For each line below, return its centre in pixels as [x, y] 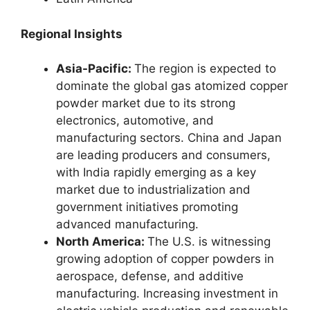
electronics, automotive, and [135, 120]
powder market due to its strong [146, 103]
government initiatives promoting [147, 207]
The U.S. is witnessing [209, 241]
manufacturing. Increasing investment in [167, 293]
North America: [102, 241]
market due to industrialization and [153, 190]
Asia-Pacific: [95, 69]
